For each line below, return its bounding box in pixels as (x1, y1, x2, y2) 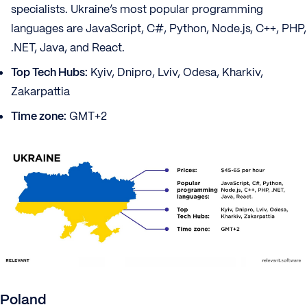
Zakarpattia (11, 84, 70, 99)
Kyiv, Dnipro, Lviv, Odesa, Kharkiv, (88, 65, 263, 80)
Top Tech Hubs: (11, 65, 88, 80)
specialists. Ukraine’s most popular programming (11, 2, 263, 17)
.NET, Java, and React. (11, 40, 125, 56)
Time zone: (11, 109, 66, 124)
